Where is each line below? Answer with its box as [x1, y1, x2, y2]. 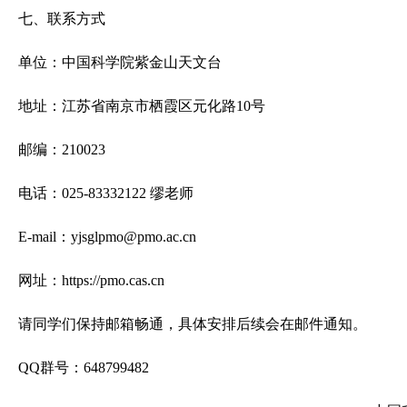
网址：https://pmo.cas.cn [18, 273, 164, 288]
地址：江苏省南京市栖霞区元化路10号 [18, 98, 265, 114]
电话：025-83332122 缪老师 [18, 185, 194, 201]
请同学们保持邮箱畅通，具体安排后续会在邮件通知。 [18, 316, 367, 332]
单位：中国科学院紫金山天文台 [18, 55, 222, 70]
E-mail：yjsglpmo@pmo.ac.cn [18, 229, 196, 244]
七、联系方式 [18, 11, 105, 26]
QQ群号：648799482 [18, 360, 149, 375]
